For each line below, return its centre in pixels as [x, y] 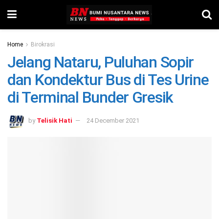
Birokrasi [43, 44]
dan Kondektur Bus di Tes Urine [108, 80]
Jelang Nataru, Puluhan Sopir [101, 62]
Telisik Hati [55, 120]
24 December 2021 [113, 120]
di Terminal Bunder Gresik [90, 97]
